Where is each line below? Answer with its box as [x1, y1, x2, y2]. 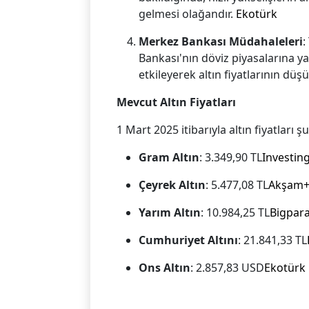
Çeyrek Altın [139, 177, 206, 193]
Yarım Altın [139, 205, 201, 221]
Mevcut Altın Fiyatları [117, 94, 237, 110]
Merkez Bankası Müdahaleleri [139, 34, 303, 50]
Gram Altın [139, 150, 200, 166]
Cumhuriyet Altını [139, 232, 239, 248]
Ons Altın [139, 260, 191, 276]
